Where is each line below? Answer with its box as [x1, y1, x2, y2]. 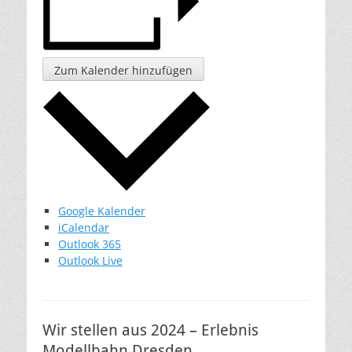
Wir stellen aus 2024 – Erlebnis [42, 321, 258, 340]
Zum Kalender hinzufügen [54, 62, 192, 78]
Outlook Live [58, 253, 123, 269]
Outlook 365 [58, 236, 121, 252]
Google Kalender [58, 203, 145, 219]
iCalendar [58, 220, 109, 236]
